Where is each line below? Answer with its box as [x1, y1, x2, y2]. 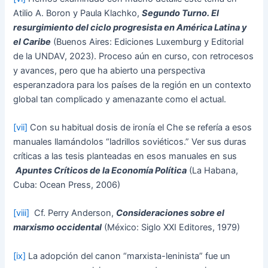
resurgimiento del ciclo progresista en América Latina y [13, 22, 248, 33]
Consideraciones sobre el [116, 208, 225, 219]
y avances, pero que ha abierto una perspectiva [13, 65, 206, 76]
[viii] [13, 208, 30, 219]
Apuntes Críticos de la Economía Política [16, 165, 187, 176]
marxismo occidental [13, 222, 102, 233]
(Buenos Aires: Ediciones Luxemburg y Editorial [51, 36, 244, 47]
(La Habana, [187, 165, 239, 176]
